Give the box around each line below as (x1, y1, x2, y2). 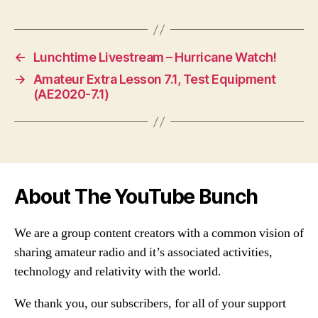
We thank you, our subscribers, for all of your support (14, 295, 286, 312)
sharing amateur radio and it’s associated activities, (14, 244, 273, 261)
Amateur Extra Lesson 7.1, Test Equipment (33, 72, 276, 87)
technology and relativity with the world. (14, 263, 221, 280)
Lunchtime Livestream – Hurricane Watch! (33, 50, 277, 65)
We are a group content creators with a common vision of (14, 225, 304, 242)
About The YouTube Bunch (14, 185, 258, 209)
